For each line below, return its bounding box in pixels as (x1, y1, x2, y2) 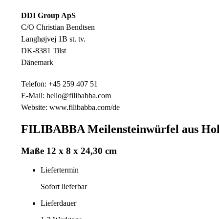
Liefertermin (41, 166, 79, 175)
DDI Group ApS (21, 11, 76, 20)
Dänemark (21, 58, 53, 66)
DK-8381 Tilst (21, 46, 66, 55)
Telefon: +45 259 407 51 (21, 79, 98, 88)
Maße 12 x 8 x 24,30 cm (21, 146, 117, 156)
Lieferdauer (41, 199, 76, 208)
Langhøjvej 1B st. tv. (21, 34, 86, 43)
